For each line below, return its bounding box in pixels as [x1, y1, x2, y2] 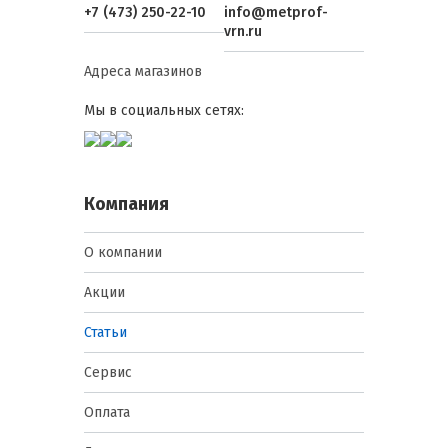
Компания [84, 193, 169, 216]
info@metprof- [224, 4, 328, 22]
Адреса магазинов [84, 63, 202, 81]
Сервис [84, 364, 132, 382]
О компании [84, 244, 162, 262]
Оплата [84, 404, 130, 422]
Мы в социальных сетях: [84, 102, 244, 120]
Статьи [84, 324, 127, 342]
